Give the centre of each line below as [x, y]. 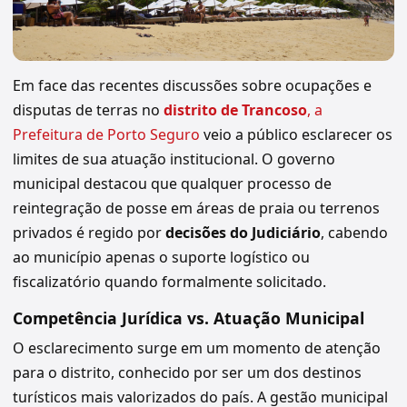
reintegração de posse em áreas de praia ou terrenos [196, 208]
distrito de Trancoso [235, 110]
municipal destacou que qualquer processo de [172, 184]
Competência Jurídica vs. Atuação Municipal [189, 318]
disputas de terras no [88, 110]
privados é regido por [89, 233]
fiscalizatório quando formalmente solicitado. [169, 282]
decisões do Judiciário [243, 233]
